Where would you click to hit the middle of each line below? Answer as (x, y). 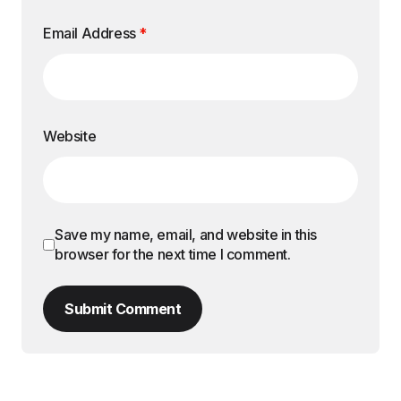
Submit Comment (123, 309)
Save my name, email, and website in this (186, 235)
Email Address (91, 34)
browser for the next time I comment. (173, 255)
